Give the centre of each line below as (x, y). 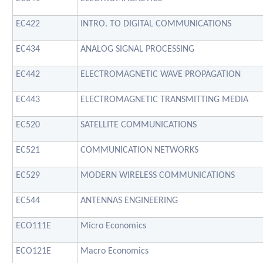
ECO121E (33, 251)
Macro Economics (114, 251)
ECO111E (33, 226)
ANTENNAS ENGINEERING (129, 200)
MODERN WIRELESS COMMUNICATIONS (158, 175)
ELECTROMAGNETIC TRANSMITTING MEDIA (164, 100)
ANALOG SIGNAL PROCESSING (137, 49)
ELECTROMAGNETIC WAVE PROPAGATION (161, 74)
